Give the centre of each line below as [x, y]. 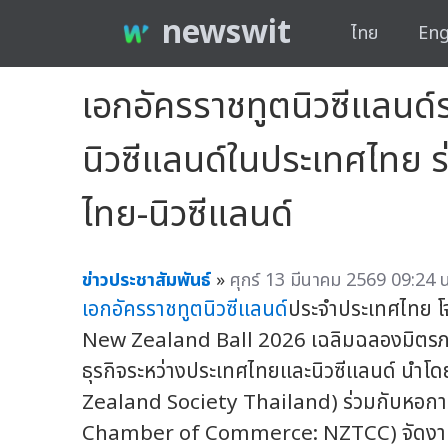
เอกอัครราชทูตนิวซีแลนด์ [185, 309]
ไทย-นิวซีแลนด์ [187, 214]
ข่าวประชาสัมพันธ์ [146, 280]
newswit [226, 33]
